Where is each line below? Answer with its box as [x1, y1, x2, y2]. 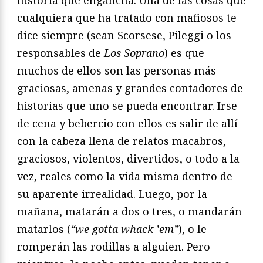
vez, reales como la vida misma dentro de [17, 169, 232, 184]
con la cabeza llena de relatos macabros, [17, 134, 226, 149]
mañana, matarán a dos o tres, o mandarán [17, 204, 242, 219]
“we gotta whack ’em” [70, 222, 178, 237]
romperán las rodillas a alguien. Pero [17, 240, 210, 254]
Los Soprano [104, 46, 164, 60]
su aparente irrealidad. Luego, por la [17, 187, 207, 201]
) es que [164, 46, 204, 60]
